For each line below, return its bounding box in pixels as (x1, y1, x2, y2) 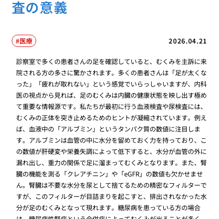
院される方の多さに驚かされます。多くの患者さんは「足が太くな (16, 68, 207, 78)
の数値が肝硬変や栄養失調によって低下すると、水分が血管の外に (16, 147, 207, 156)
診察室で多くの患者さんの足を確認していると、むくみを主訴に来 (16, 57, 207, 66)
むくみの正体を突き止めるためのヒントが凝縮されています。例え (16, 113, 207, 123)
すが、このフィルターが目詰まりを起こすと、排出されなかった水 (16, 192, 207, 201)
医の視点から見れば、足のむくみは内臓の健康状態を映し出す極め (16, 90, 207, 100)
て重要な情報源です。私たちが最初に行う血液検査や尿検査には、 (16, 102, 207, 111)
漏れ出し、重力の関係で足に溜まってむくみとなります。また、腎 (16, 158, 207, 168)
